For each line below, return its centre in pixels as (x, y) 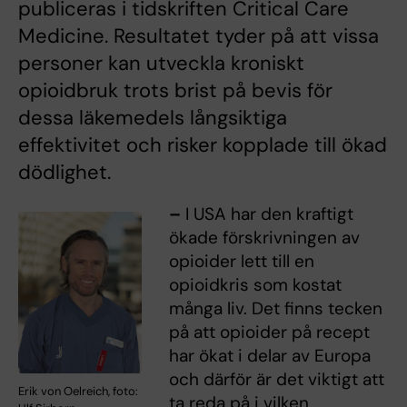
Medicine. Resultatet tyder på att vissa (199, 36)
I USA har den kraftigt (267, 214)
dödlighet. (65, 172)
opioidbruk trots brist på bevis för (175, 90)
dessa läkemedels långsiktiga (153, 118)
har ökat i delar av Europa (269, 356)
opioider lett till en (241, 261)
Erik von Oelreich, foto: (78, 391)
